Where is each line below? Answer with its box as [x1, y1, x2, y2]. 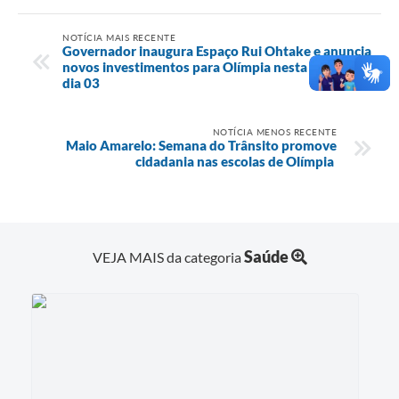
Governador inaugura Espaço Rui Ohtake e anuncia [62, 42, 371, 59]
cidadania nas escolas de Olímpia [135, 152, 337, 169]
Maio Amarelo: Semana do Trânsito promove [66, 136, 337, 153]
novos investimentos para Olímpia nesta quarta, [62, 58, 354, 75]
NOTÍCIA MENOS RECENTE [212, 126, 337, 137]
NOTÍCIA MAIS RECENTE [62, 31, 175, 43]
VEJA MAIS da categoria [92, 248, 244, 266]
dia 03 [62, 74, 102, 91]
